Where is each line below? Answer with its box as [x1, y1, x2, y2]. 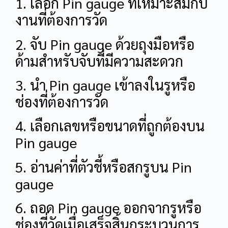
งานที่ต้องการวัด [15, 10, 107, 29]
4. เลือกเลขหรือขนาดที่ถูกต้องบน [15, 116, 205, 135]
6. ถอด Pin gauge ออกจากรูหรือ [15, 198, 202, 217]
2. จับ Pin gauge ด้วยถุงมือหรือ [15, 34, 194, 53]
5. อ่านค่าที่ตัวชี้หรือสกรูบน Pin [15, 157, 192, 176]
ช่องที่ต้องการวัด [15, 92, 108, 110]
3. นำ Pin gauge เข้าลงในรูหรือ [15, 75, 195, 94]
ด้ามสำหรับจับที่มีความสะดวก [15, 51, 183, 70]
